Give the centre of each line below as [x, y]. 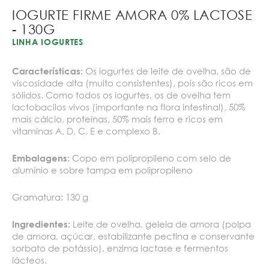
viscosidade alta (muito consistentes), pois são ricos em [132, 83]
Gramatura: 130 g [50, 197]
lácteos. [29, 260]
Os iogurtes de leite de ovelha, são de [167, 71]
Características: [47, 71]
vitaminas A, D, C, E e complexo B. [86, 131]
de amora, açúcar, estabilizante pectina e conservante [133, 236]
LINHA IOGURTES [48, 42]
